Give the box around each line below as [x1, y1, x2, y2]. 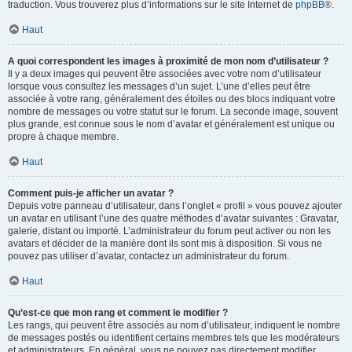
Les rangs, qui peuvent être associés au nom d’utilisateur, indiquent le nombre [8, 320, 340, 331]
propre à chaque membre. [8, 131, 119, 142]
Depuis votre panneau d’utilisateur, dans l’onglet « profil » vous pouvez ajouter [8, 200, 342, 211]
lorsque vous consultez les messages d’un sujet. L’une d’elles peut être [8, 81, 310, 92]
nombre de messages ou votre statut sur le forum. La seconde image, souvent [8, 106, 338, 117]
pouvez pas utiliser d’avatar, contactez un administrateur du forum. [8, 251, 289, 262]
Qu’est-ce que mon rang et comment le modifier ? [8, 307, 228, 318]
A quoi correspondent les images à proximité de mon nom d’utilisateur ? [8, 56, 328, 67]
